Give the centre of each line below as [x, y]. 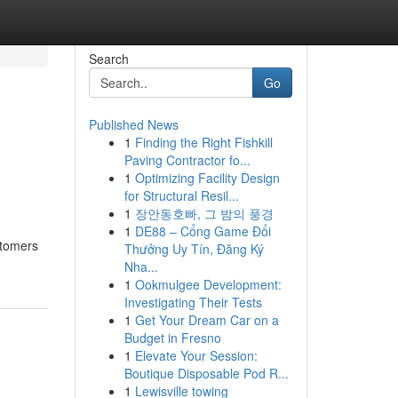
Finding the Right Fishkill [203, 142]
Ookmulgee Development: [208, 284]
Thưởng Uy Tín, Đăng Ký [194, 249]
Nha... [141, 267]
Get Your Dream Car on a [207, 320]
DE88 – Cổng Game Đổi [203, 231]
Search [108, 59]
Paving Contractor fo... [187, 160]
